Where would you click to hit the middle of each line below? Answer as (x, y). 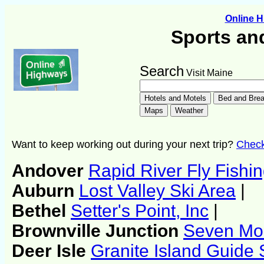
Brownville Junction (98, 231)
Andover (50, 171)
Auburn (45, 191)
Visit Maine (208, 73)
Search (162, 71)
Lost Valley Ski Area (157, 191)
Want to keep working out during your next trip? (124, 144)
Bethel (41, 211)
